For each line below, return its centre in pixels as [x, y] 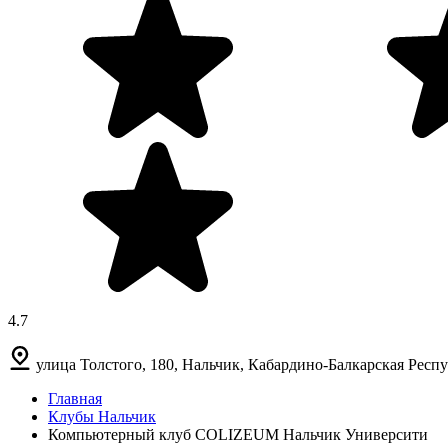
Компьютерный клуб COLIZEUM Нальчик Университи [238, 434]
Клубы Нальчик [102, 416]
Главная [75, 398]
